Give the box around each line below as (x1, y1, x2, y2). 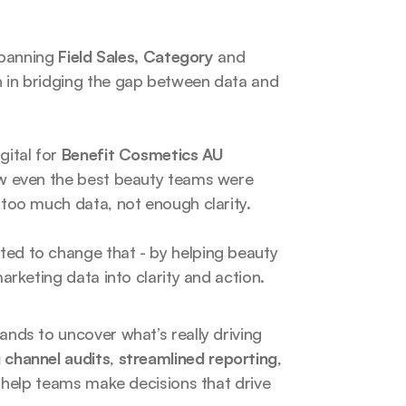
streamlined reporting (118, 348, 277, 368)
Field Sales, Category (58, 46, 218, 66)
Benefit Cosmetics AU (61, 144, 224, 164)
